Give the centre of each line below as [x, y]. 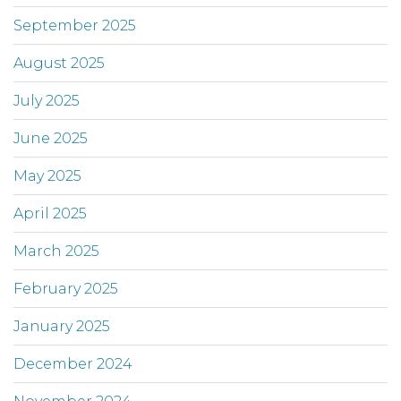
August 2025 [59, 64]
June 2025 [51, 139]
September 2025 [75, 26]
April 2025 [50, 214]
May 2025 [47, 176]
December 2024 [73, 364]
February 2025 [66, 289]
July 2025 [47, 101]
